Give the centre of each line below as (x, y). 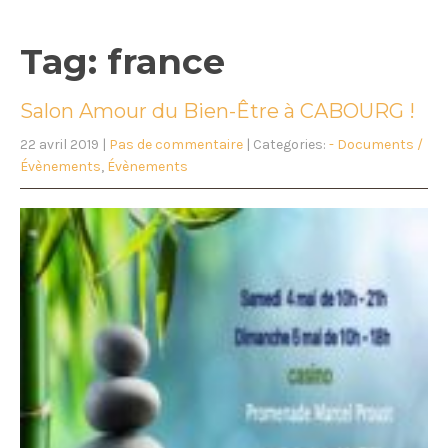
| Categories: (286, 144)
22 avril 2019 (59, 144)
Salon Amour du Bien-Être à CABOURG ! (217, 110)
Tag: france (122, 61)
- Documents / (376, 144)
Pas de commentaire (176, 144)
